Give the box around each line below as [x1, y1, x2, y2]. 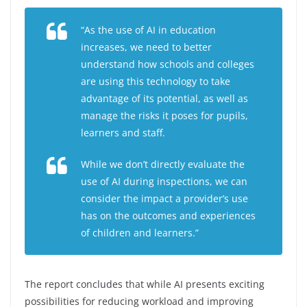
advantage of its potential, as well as [81, 92, 248, 106]
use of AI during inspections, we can [81, 175, 247, 188]
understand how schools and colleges [81, 58, 254, 71]
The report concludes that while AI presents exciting [25, 278, 265, 291]
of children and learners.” [81, 226, 199, 240]
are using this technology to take [81, 75, 230, 88]
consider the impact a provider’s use [81, 192, 248, 206]
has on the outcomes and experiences [81, 209, 256, 223]
